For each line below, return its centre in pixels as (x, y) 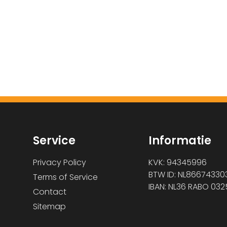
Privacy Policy (60, 163)
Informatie (180, 141)
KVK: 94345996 (178, 163)
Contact (50, 192)
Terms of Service (65, 177)
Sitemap (49, 207)
